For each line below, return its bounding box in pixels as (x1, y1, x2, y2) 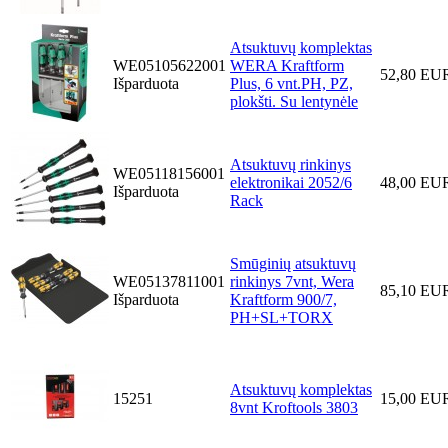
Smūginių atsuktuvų (230, 255, 356, 273)
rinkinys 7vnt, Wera (230, 273, 354, 291)
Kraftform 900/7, (230, 291, 337, 309)
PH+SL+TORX (230, 309, 333, 327)
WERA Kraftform (230, 57, 344, 75)
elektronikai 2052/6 (230, 174, 352, 192)
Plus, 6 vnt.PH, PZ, (230, 75, 353, 93)
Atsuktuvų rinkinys (230, 156, 351, 174)
